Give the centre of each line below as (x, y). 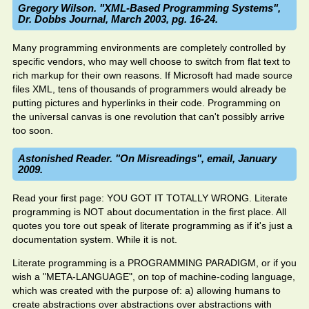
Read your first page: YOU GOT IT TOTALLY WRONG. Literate (150, 198)
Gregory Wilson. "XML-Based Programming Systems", (149, 8)
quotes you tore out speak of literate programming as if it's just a (152, 226)
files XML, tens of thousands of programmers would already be (149, 89)
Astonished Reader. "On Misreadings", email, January (147, 158)
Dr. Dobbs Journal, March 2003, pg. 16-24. (118, 19)
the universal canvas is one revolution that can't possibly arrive (149, 117)
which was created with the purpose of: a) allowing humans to (147, 290)
